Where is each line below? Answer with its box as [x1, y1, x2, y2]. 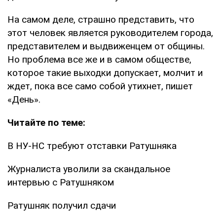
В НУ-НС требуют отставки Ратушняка [7, 140, 177, 151]
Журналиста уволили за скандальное [7, 163, 170, 175]
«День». [7, 93, 40, 105]
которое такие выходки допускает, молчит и [7, 67, 203, 78]
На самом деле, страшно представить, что [7, 13, 194, 25]
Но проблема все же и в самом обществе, [7, 53, 191, 65]
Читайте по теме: [7, 116, 85, 128]
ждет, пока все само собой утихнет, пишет [7, 80, 193, 92]
